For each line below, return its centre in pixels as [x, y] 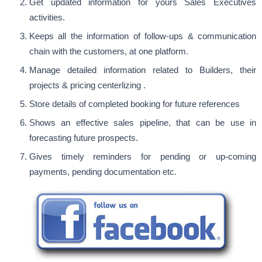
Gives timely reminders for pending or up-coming [143, 157]
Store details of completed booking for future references [135, 104]
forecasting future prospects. [84, 138]
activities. [47, 18]
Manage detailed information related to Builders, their [143, 70]
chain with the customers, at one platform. [109, 51]
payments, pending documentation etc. [103, 172]
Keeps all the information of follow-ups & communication [143, 36]
